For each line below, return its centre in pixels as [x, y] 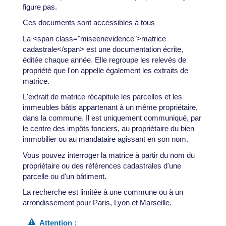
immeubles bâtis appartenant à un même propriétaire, [110, 107]
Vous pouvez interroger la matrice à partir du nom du [108, 155]
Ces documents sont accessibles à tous [89, 23]
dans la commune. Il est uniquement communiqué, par [112, 118]
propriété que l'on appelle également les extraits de [105, 70]
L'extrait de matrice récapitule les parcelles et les [102, 97]
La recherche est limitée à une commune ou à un [103, 192]
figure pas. [40, 7]
